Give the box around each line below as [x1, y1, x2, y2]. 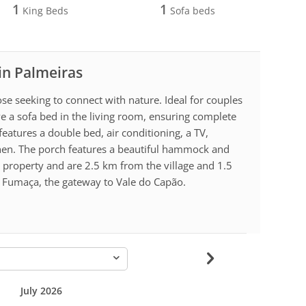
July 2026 [20, 283, 62, 297]
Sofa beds [167, 3, 216, 17]
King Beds [19, 3, 68, 17]
